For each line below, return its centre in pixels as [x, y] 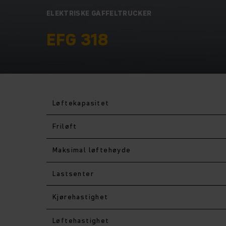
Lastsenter [73, 173]
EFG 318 [77, 39]
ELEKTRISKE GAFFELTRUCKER [99, 13]
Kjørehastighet [80, 196]
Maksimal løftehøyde [92, 150]
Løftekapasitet [81, 103]
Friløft [65, 126]
